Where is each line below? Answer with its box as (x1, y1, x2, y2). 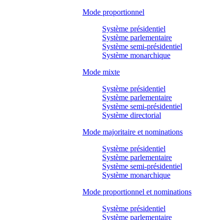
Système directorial (102, 110, 161, 119)
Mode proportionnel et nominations (82, 187, 192, 196)
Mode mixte (82, 67, 120, 76)
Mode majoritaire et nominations (82, 127, 183, 136)
